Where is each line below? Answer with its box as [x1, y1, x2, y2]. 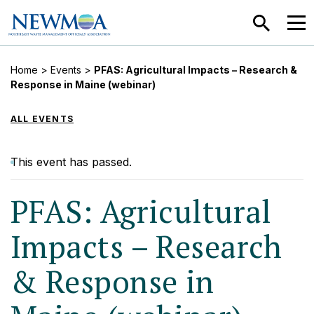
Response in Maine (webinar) [11, 78, 156, 90]
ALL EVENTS [11, 114, 74, 124]
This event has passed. [11, 155, 132, 169]
